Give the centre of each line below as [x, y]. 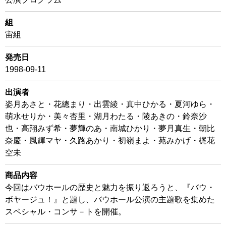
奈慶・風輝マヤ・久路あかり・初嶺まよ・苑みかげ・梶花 [110, 141]
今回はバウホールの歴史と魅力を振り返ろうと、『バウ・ [110, 188]
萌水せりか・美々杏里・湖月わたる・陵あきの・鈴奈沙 [106, 117]
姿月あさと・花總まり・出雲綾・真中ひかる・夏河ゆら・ [110, 104]
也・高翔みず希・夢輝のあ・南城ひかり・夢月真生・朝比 [110, 129]
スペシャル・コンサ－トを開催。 [66, 212]
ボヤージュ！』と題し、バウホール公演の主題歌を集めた [110, 200]
